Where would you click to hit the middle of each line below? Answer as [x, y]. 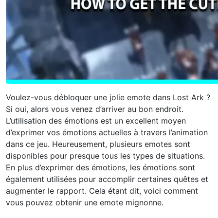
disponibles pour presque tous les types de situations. [105, 156]
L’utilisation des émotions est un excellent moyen [96, 121]
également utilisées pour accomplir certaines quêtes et [107, 179]
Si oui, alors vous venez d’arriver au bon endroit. [95, 109]
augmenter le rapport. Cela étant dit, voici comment [102, 191]
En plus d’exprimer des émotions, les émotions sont [100, 167]
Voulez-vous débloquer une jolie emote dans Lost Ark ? [108, 97]
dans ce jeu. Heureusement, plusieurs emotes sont [98, 144]
